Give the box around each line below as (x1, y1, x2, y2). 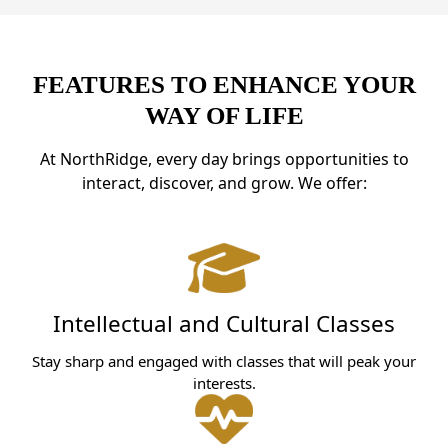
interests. (192, 372, 256, 393)
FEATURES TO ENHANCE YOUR (32, 71, 416, 99)
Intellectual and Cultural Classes (53, 308, 395, 340)
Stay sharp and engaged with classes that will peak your (32, 350, 416, 371)
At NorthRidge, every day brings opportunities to (39, 148, 409, 171)
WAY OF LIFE (144, 102, 304, 130)
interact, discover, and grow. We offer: (81, 172, 367, 195)
